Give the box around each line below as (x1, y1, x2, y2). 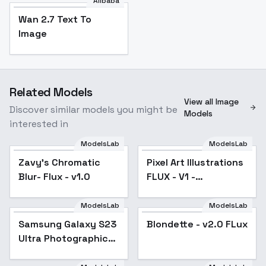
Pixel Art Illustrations (147, 156, 243, 169)
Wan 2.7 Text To (18, 13, 91, 26)
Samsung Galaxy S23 (18, 218, 117, 230)
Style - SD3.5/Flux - (18, 246, 109, 259)
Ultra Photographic (18, 232, 108, 245)
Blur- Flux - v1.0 (18, 170, 90, 183)
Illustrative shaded (147, 185, 235, 197)
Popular (215, 156, 242, 166)
